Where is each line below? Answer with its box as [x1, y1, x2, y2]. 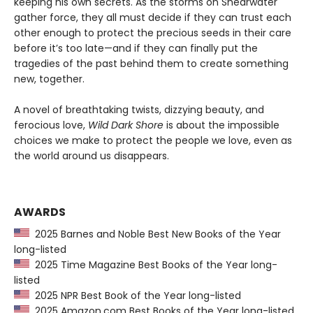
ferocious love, [14, 118, 88, 133]
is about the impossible [163, 118, 279, 133]
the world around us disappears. [14, 149, 169, 163]
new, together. [14, 72, 85, 87]
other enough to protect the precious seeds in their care [14, 26, 291, 41]
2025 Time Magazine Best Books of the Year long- [29, 258, 277, 272]
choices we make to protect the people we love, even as [14, 133, 292, 148]
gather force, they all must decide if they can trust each [14, 10, 291, 25]
